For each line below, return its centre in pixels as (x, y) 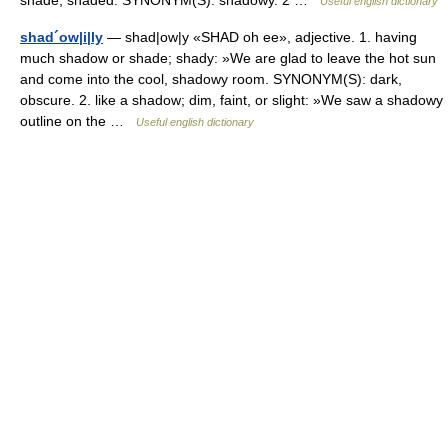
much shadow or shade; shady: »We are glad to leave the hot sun (228, 58)
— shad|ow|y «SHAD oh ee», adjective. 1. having (260, 37)
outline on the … (78, 121)
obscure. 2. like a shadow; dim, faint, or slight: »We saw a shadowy (231, 100)
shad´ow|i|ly (61, 37)
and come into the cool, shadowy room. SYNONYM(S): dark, (211, 79)
